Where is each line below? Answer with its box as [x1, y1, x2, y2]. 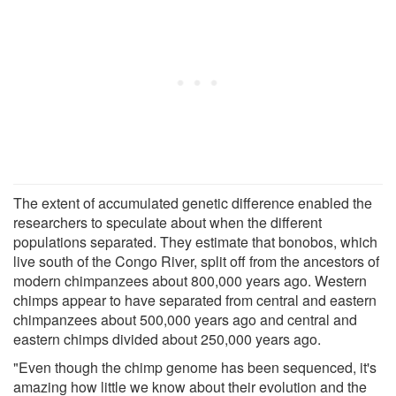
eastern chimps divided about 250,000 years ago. [13, 328, 321, 349]
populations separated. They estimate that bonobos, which [13, 231, 377, 252]
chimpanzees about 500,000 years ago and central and [13, 308, 357, 330]
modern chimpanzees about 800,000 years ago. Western [13, 270, 367, 291]
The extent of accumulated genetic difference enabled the [13, 192, 372, 213]
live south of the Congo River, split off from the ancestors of [13, 250, 379, 271]
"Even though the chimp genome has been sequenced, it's [13, 356, 377, 377]
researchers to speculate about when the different [13, 211, 322, 232]
